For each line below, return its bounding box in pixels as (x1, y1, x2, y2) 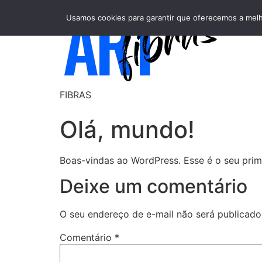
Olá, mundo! (60, 115, 195, 144)
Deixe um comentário (60, 175, 247, 198)
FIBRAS (60, 89, 91, 101)
